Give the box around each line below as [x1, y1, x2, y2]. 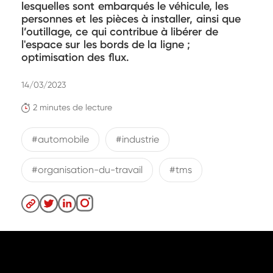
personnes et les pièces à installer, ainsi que [21, 12, 241, 26]
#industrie [116, 133, 160, 146]
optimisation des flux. [21, 51, 129, 64]
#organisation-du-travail [32, 164, 143, 176]
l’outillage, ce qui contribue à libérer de [21, 25, 218, 38]
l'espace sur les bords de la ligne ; [21, 38, 190, 51]
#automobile [32, 133, 90, 146]
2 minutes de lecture [33, 102, 113, 112]
